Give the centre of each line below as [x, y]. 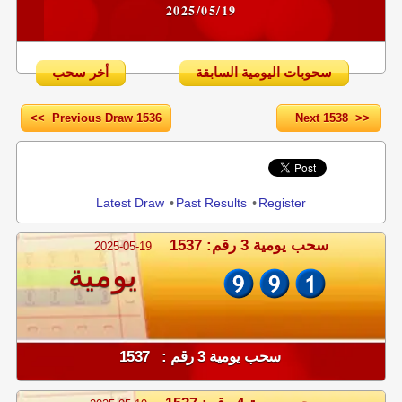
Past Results [211, 203]
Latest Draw [130, 203]
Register [282, 203]
